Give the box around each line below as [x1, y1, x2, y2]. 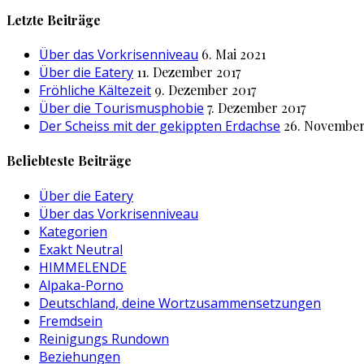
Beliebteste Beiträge [6, 152, 132, 170]
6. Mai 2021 [201, 45, 266, 63]
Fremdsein [39, 311, 102, 330]
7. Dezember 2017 [207, 99, 305, 117]
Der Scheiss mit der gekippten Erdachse [39, 117, 280, 136]
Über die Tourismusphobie [39, 99, 204, 118]
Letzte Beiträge [6, 11, 101, 28]
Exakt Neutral [39, 240, 123, 258]
